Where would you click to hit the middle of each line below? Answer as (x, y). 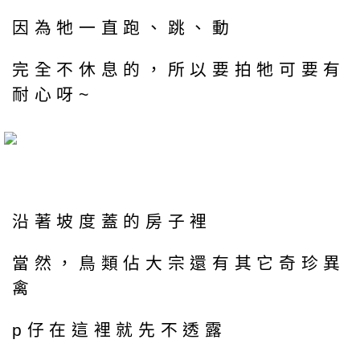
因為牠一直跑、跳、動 (123, 28)
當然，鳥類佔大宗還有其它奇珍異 (179, 264)
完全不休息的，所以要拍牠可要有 (179, 69)
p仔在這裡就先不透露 (120, 329)
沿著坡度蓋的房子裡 (112, 222)
